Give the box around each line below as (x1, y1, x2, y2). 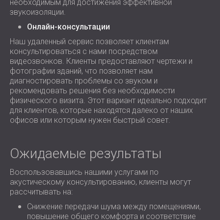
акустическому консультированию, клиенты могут (10, 177, 191, 187)
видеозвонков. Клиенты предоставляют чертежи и (10, 56, 192, 66)
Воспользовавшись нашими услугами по (10, 167, 159, 177)
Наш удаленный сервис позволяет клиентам (10, 37, 169, 46)
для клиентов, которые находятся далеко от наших (10, 106, 193, 115)
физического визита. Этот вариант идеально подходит (10, 96, 207, 105)
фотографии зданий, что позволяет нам (10, 66, 153, 76)
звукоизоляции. (10, 7, 66, 17)
